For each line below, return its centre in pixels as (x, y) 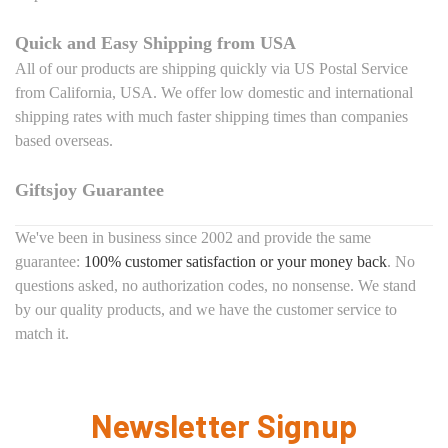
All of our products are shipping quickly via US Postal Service (211, 68)
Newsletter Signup (224, 424)
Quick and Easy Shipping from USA (155, 42)
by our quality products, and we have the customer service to (206, 309)
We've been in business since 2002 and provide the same (193, 237)
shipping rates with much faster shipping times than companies (211, 116)
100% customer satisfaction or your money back (235, 261)
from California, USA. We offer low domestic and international (214, 92)
